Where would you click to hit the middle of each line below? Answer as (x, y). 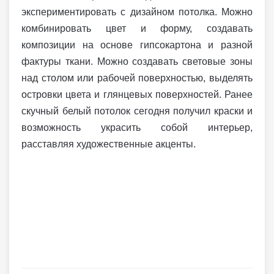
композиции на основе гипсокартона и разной (137, 45)
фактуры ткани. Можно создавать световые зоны (137, 61)
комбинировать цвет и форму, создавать (137, 28)
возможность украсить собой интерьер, (137, 127)
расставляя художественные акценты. (109, 144)
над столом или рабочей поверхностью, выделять (137, 78)
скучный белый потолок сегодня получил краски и (137, 111)
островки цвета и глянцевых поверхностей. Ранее (137, 94)
